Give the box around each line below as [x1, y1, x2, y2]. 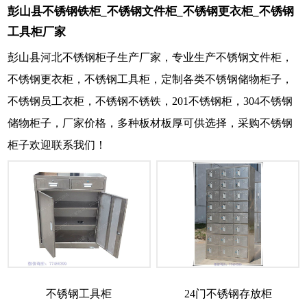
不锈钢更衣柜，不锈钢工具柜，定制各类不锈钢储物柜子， [8, 73, 293, 85]
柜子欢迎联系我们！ [8, 138, 106, 151]
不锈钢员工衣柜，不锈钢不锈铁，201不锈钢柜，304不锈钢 [8, 95, 293, 107]
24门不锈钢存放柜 [184, 287, 272, 299]
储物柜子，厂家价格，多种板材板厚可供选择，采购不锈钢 [8, 116, 293, 129]
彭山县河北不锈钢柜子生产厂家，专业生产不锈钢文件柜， [8, 51, 293, 63]
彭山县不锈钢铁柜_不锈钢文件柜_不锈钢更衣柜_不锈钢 [8, 4, 294, 18]
